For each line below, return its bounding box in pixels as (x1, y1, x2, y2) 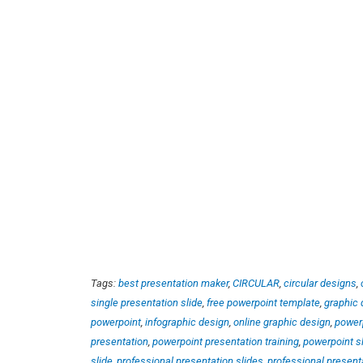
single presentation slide (91, 297, 203, 309)
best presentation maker (118, 277, 228, 289)
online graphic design (233, 316, 331, 328)
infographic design (145, 316, 229, 328)
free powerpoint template (207, 297, 320, 309)
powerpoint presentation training (152, 335, 299, 348)
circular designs (284, 277, 357, 289)
